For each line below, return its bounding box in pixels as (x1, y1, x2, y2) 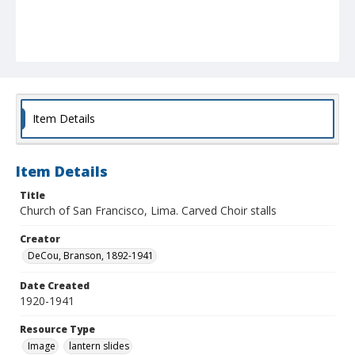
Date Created (20, 279, 90, 293)
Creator (20, 232, 60, 246)
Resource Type (20, 323, 95, 337)
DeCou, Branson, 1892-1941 (28, 249, 154, 263)
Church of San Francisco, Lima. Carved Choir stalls (20, 203, 277, 219)
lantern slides (69, 339, 129, 353)
